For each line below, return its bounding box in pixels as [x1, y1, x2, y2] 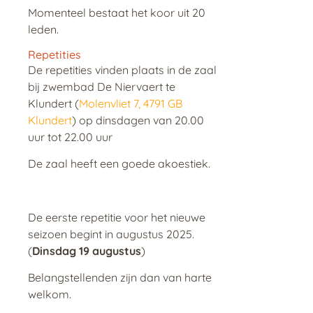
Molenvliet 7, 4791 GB [79, 96, 182, 110]
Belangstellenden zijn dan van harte [28, 270, 212, 285]
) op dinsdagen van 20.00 [72, 112, 204, 127]
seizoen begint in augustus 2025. [28, 226, 194, 241]
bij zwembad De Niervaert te [28, 79, 175, 94]
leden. [28, 22, 59, 37]
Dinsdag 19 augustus [32, 243, 141, 258]
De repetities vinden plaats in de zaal [28, 62, 217, 77]
